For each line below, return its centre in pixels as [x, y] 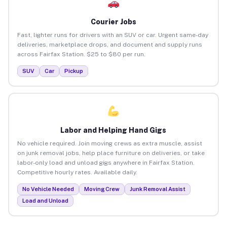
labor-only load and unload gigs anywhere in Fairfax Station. [106, 162]
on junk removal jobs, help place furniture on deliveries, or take [111, 153]
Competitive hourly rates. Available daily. [77, 172]
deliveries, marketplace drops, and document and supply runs [109, 44]
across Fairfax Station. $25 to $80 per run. [81, 54]
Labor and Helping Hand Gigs [113, 130]
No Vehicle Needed [48, 189]
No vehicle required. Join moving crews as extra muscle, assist [109, 143]
